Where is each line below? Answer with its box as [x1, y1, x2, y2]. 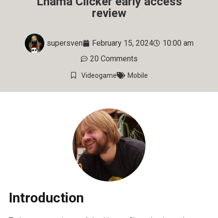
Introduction [9, 190, 84, 206]
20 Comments [90, 54, 138, 64]
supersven [46, 38, 83, 48]
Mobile [127, 72, 148, 80]
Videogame [81, 72, 117, 80]
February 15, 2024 [91, 38, 153, 48]
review [91, 6, 127, 20]
